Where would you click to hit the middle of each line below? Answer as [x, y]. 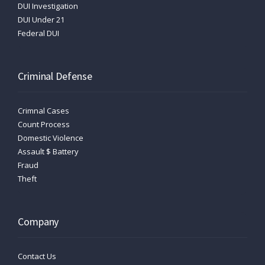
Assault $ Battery [48, 151]
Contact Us [37, 256]
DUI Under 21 [41, 19]
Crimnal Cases [43, 110]
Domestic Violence [51, 138]
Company [38, 221]
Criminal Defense [55, 76]
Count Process [44, 124]
